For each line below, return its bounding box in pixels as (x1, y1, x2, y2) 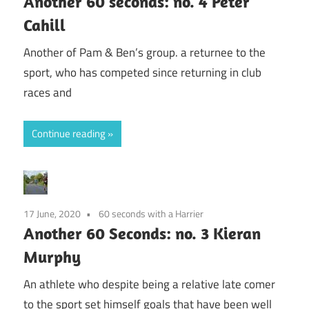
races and (23, 83, 72, 102)
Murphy (23, 246, 81, 267)
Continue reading (32, 125, 106, 141)
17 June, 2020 (23, 206, 81, 221)
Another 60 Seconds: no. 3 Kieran (23, 222, 261, 243)
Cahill (23, 14, 66, 35)
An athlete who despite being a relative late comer (23, 275, 275, 294)
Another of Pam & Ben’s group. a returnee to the (23, 43, 266, 62)
